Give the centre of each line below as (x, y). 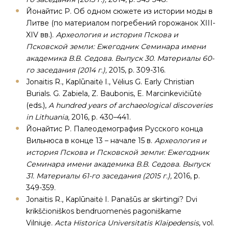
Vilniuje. (40, 223)
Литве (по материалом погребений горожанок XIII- (121, 23)
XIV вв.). (41, 35)
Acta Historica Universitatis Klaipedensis (127, 223)
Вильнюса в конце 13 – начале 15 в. (89, 141)
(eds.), (37, 105)
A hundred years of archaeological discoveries (131, 105)
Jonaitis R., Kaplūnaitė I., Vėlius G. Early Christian (110, 82)
